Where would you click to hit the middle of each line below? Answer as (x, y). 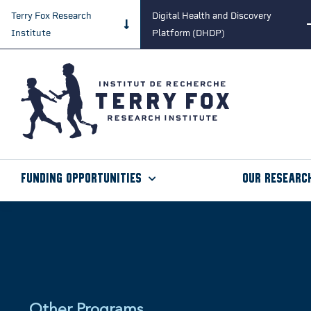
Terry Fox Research (51, 16)
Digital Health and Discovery (211, 16)
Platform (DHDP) (188, 33)
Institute (31, 33)
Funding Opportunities (81, 179)
